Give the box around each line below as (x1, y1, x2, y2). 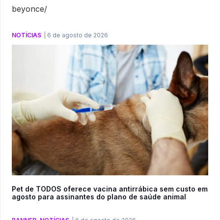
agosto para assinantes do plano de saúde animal (12, 192, 186, 201)
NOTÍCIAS (12, 31, 41, 39)
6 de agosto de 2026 (47, 31, 108, 39)
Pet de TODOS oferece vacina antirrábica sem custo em (12, 185, 208, 193)
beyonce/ (12, 3, 47, 14)
